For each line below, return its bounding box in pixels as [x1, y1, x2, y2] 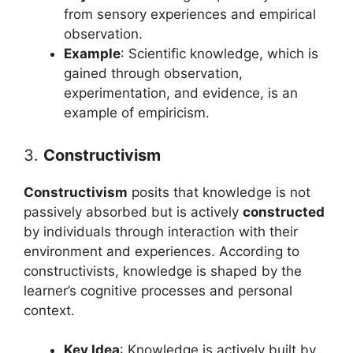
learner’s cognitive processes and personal [24, 282, 292, 299]
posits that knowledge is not [128, 184, 310, 200]
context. [24, 302, 75, 318]
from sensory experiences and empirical [64, 6, 316, 22]
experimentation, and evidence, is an [64, 85, 298, 101]
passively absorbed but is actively [24, 203, 243, 220]
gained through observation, [64, 65, 243, 81]
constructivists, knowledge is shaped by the [24, 262, 302, 279]
